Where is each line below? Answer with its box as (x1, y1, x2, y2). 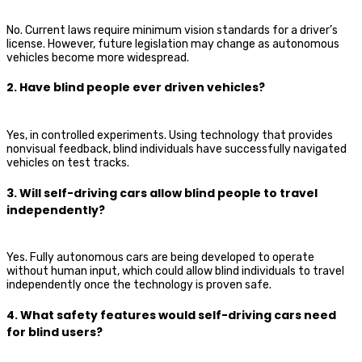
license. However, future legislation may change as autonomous (6, 36, 339, 51)
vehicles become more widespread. (6, 50, 189, 65)
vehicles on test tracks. (6, 156, 129, 170)
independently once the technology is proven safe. (6, 278, 271, 293)
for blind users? (6, 323, 103, 340)
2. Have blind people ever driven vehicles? (6, 79, 265, 96)
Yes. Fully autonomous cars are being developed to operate (6, 250, 314, 265)
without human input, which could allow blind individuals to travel (6, 264, 344, 279)
